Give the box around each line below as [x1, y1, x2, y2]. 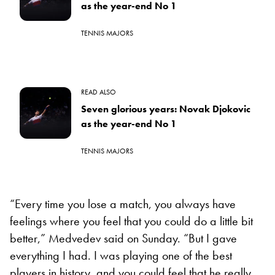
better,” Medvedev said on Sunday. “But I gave [10, 230, 237, 246]
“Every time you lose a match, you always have [10, 195, 236, 212]
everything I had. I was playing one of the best [10, 247, 232, 263]
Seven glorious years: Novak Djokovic [81, 102, 250, 115]
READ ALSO [81, 87, 116, 97]
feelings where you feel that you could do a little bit [10, 212, 253, 229]
